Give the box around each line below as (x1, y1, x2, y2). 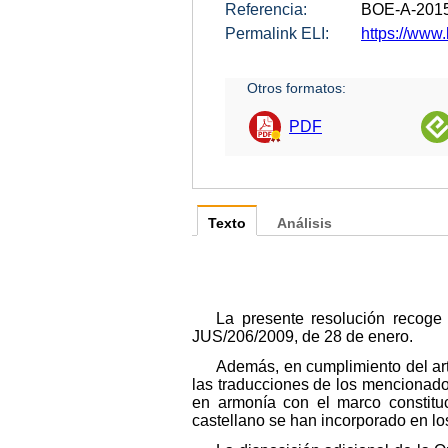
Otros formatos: (247, 79, 347, 96)
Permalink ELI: (225, 24, 329, 42)
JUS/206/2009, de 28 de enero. (192, 327, 413, 345)
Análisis (277, 215, 332, 231)
